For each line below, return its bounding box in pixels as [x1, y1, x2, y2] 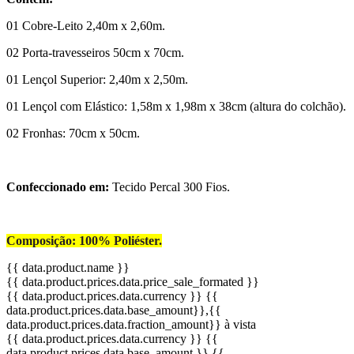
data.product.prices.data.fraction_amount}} [6, 318, 221, 332]
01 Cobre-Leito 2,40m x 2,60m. [6, 19, 165, 33]
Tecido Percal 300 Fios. [112, 180, 230, 194]
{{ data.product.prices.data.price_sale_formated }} [6, 275, 259, 289]
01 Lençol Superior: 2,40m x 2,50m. [6, 73, 188, 87]
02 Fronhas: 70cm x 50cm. [6, 126, 140, 141]
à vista [224, 318, 256, 332]
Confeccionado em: [6, 180, 112, 194]
